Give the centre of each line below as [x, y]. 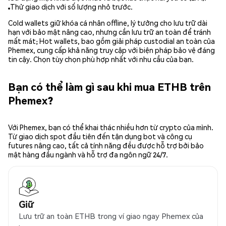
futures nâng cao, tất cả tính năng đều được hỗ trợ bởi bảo [106, 146]
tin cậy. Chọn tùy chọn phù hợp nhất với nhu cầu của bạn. [101, 59]
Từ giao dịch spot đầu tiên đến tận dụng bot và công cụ [100, 136]
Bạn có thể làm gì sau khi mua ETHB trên [109, 86]
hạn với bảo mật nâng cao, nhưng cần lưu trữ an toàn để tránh [109, 32]
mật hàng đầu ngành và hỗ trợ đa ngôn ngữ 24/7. [88, 155]
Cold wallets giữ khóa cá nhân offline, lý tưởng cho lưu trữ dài [108, 23]
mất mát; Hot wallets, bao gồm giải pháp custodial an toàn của [111, 41]
